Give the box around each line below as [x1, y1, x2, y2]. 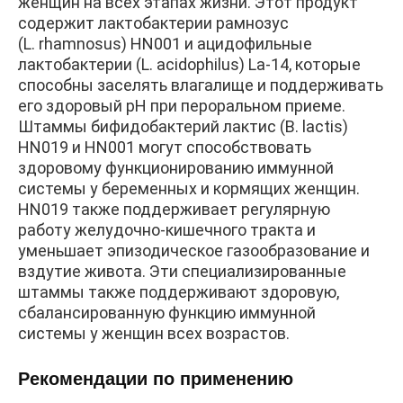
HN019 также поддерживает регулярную [18, 200, 330, 219]
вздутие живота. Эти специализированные [18, 262, 346, 282]
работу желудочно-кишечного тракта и [18, 220, 316, 240]
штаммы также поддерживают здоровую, [18, 282, 339, 302]
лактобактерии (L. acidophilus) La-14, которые [18, 55, 361, 75]
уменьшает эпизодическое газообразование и [18, 241, 370, 261]
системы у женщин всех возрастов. [18, 324, 290, 344]
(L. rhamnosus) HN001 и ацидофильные [18, 34, 312, 54]
